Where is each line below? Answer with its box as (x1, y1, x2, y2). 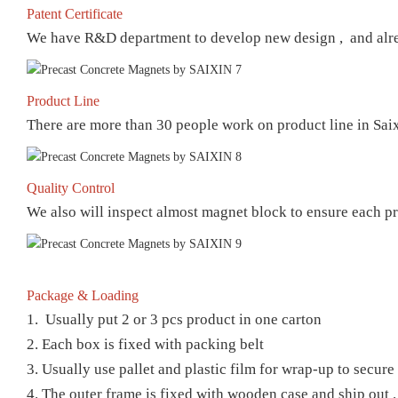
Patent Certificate (27, 5, 123, 21)
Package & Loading (27, 287, 139, 303)
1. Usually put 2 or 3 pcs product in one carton (27, 310, 325, 328)
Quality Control (27, 179, 115, 195)
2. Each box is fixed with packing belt (27, 335, 267, 353)
